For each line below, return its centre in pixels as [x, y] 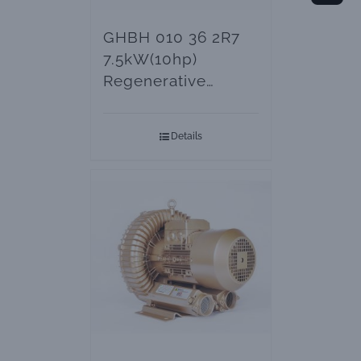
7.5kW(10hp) [150, 58]
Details [186, 137]
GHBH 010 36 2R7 [171, 37]
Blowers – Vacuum [175, 102]
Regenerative [154, 80]
